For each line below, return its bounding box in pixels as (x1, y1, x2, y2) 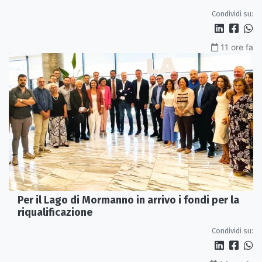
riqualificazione (18, 205, 92, 219)
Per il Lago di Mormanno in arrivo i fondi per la (18, 193, 239, 206)
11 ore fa (220, 42, 253, 53)
